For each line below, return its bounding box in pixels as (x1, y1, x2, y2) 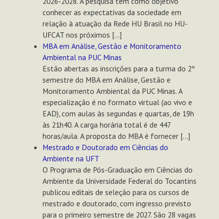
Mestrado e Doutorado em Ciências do (42, 142, 168, 153)
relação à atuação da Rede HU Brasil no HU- (42, 19, 188, 29)
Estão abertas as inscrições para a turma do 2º (42, 64, 195, 74)
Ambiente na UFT (42, 153, 99, 164)
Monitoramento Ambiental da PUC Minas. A (42, 86, 182, 96)
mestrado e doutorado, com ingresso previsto (42, 198, 191, 209)
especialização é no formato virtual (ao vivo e (42, 97, 192, 108)
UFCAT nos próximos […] (42, 30, 122, 40)
